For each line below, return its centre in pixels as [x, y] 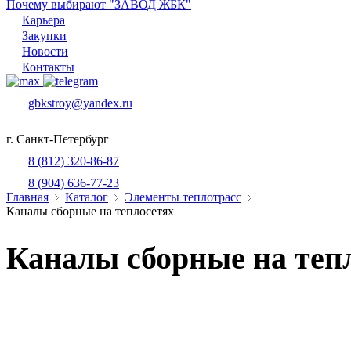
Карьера [43, 20]
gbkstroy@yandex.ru [80, 103]
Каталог [87, 197]
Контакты [48, 67]
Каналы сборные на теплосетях [90, 211]
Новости [45, 51]
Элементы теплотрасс [183, 197]
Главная [27, 197]
